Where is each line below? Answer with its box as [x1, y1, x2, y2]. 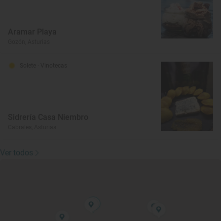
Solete [20, 62, 37, 69]
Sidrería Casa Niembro [8, 112, 88, 122]
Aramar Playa [8, 27, 57, 37]
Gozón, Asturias [8, 38, 50, 45]
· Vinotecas [37, 62, 67, 69]
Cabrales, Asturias [8, 123, 56, 131]
